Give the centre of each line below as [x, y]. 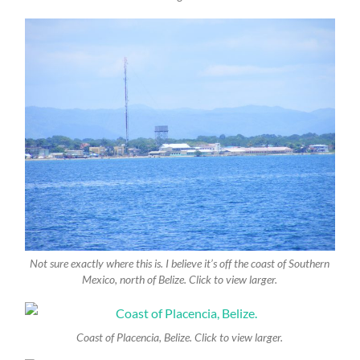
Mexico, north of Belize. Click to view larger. [180, 280]
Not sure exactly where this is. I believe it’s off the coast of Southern [180, 264]
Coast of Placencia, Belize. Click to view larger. [180, 337]
